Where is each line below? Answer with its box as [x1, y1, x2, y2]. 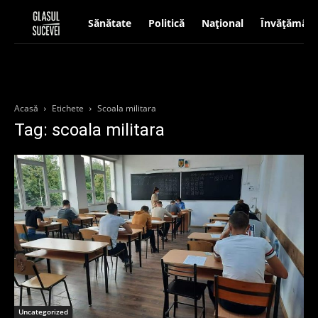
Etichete [52, 102, 84, 114]
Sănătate [87, 16, 131, 30]
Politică [148, 16, 185, 30]
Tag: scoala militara [14, 120, 165, 140]
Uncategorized [18, 306, 68, 317]
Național [201, 16, 243, 30]
